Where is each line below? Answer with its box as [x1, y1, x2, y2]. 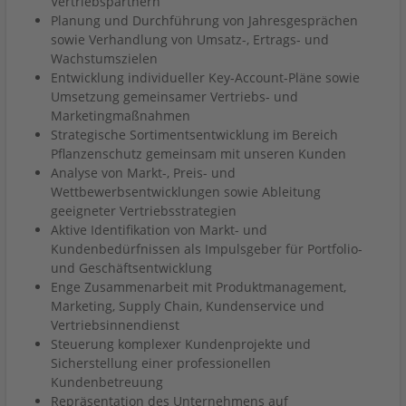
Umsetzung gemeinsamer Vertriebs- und [51, 88, 298, 105]
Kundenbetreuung [51, 373, 163, 391]
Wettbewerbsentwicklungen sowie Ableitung [51, 183, 321, 200]
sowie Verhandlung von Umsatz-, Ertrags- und [51, 31, 329, 48]
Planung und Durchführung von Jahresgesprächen [51, 12, 358, 29]
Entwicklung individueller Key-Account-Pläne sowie [51, 69, 360, 86]
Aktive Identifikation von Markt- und [51, 221, 267, 238]
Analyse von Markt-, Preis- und [51, 164, 236, 181]
